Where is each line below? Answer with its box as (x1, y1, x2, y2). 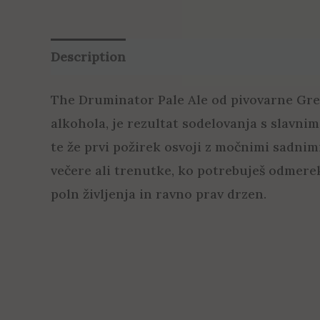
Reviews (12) (141, 49, 215, 65)
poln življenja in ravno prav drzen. (50, 186, 266, 202)
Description (50, 49, 126, 65)
